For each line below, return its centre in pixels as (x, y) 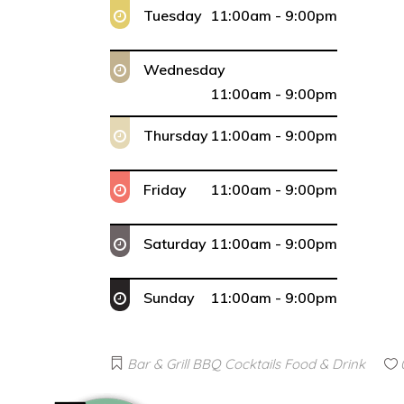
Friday (165, 189)
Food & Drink (325, 364)
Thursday (176, 135)
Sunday (169, 298)
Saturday (175, 243)
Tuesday (173, 15)
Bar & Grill (158, 364)
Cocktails (252, 364)
